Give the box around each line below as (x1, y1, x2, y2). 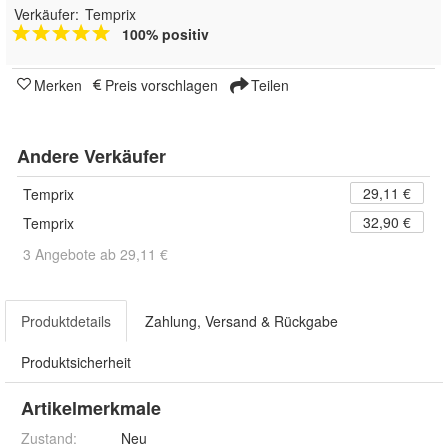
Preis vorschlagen (105, 75, 218, 96)
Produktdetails (21, 311, 111, 332)
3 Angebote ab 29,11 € (23, 244, 168, 265)
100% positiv (122, 24, 209, 45)
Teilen (247, 75, 289, 96)
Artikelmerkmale (21, 395, 161, 422)
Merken (34, 75, 82, 96)
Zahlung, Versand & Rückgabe (145, 311, 338, 332)
